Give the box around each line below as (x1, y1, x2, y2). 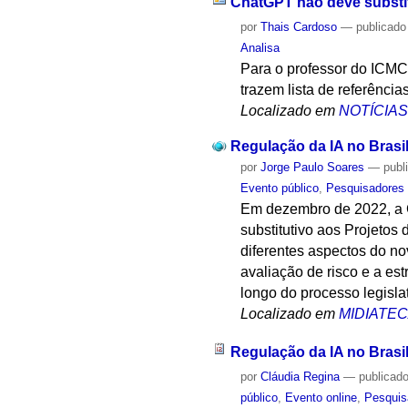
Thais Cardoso (260, 19, 338, 34)
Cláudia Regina (260, 370, 341, 384)
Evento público (240, 180, 320, 195)
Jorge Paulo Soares (260, 159, 365, 174)
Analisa (240, 40, 280, 55)
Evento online (285, 391, 358, 405)
